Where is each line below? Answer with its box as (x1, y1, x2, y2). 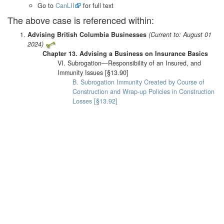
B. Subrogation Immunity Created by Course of (72, 77, 204, 87)
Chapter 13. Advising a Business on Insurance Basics (42, 49, 208, 58)
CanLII (55, 1, 74, 10)
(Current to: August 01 (148, 30, 211, 39)
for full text (81, 1, 113, 10)
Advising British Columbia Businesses (27, 30, 146, 39)
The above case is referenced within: (7, 13, 154, 27)
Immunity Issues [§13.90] (57, 68, 128, 77)
